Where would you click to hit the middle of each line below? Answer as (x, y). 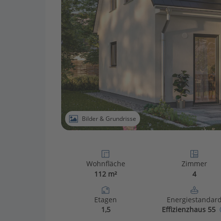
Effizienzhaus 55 (188, 209)
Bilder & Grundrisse (109, 119)
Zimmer (194, 164)
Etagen (106, 200)
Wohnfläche (106, 164)
